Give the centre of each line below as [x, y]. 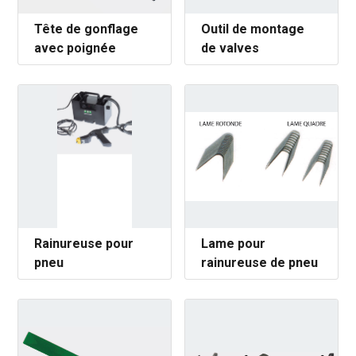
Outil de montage [253, 29]
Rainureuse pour [84, 244]
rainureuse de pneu [259, 263]
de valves [230, 48]
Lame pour [233, 244]
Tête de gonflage [87, 29]
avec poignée [75, 48]
